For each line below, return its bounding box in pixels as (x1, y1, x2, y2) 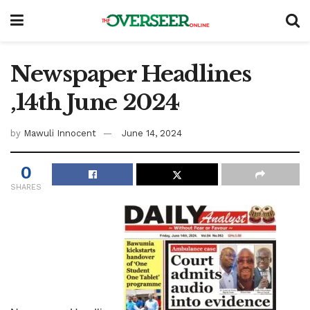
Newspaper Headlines (10, 60, 251, 88)
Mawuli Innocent (24, 127, 96, 138)
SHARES (10, 182, 42, 192)
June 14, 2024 (122, 127, 182, 138)
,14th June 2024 (10, 89, 179, 116)
